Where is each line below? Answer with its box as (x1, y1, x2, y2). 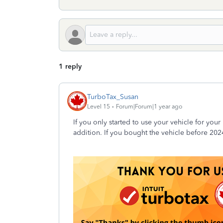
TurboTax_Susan (87, 92, 138, 101)
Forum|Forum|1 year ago (116, 103, 182, 110)
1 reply (59, 62, 82, 71)
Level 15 (87, 103, 110, 110)
